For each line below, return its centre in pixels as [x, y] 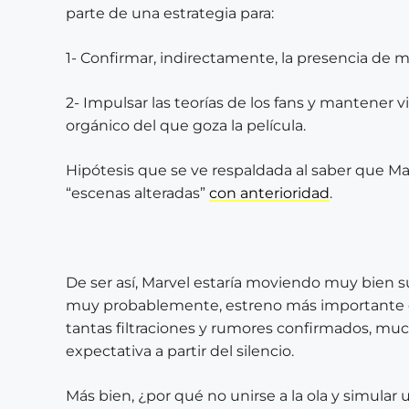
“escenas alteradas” [137, 193]
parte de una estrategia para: [170, 13]
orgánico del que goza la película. [186, 125]
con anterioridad [269, 193]
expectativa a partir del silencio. [180, 351]
